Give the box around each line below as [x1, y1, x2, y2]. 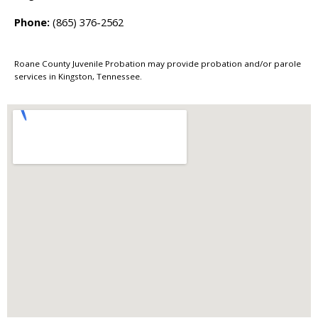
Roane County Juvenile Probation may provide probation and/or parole [14, 57, 301, 69]
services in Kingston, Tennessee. [14, 70, 142, 82]
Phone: [14, 14, 50, 29]
